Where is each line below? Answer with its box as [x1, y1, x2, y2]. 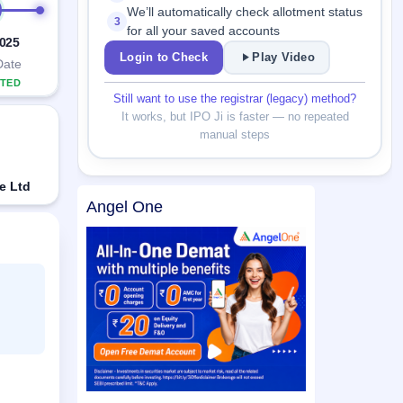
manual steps [200, 127, 270, 141]
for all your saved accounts [127, 23, 281, 38]
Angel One [86, 198, 163, 217]
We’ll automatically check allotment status [127, 4, 363, 19]
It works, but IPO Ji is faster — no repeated [121, 109, 349, 123]
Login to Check [120, 50, 208, 65]
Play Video [252, 50, 315, 65]
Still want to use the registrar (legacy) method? [113, 91, 356, 105]
